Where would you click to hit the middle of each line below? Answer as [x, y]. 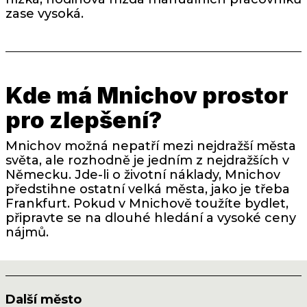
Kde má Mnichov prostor [147, 96]
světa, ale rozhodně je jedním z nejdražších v [147, 161]
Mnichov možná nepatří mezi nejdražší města [151, 146]
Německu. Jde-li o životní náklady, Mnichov [143, 175]
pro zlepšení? [84, 120]
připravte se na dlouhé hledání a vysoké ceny [151, 218]
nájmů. [27, 233]
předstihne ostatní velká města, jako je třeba [148, 189]
